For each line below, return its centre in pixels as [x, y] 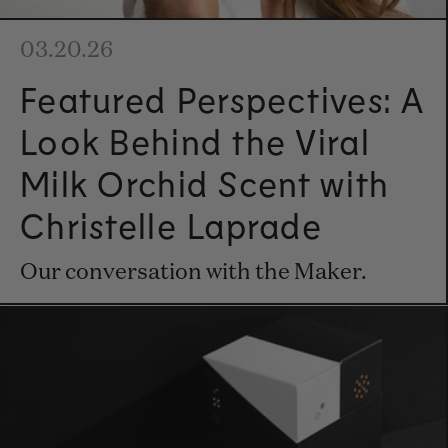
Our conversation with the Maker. [193, 273]
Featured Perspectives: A [222, 99]
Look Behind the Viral [195, 141]
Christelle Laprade [171, 225]
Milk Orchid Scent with [205, 183]
